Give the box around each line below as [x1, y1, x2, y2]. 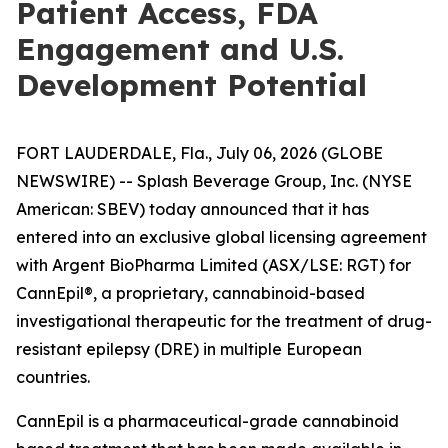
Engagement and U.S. [16, 30, 344, 68]
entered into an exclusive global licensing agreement [16, 227, 427, 247]
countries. [16, 367, 90, 387]
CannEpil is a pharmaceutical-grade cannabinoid [16, 411, 399, 431]
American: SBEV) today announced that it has [16, 199, 369, 219]
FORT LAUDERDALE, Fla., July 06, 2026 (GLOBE [16, 143, 383, 163]
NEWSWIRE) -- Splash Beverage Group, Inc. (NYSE [16, 171, 412, 191]
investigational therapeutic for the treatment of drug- [16, 311, 432, 331]
